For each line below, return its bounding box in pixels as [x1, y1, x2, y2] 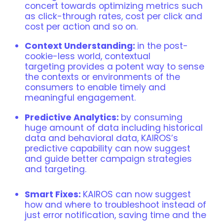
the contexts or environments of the [25, 71, 180, 83]
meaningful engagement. [25, 92, 136, 104]
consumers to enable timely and [25, 81, 166, 94]
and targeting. [25, 163, 86, 175]
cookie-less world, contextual [25, 50, 150, 63]
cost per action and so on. [25, 20, 138, 33]
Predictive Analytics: [25, 111, 121, 123]
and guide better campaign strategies [25, 152, 192, 165]
